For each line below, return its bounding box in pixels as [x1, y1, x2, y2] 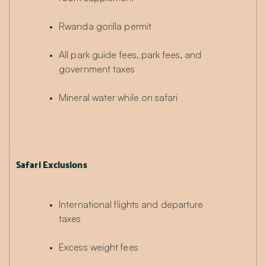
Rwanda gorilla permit [59, 20, 152, 33]
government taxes [59, 63, 135, 75]
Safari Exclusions [16, 156, 87, 173]
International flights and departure [59, 198, 204, 211]
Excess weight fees [59, 241, 138, 254]
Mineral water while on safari [59, 91, 178, 104]
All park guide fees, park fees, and [59, 49, 202, 61]
